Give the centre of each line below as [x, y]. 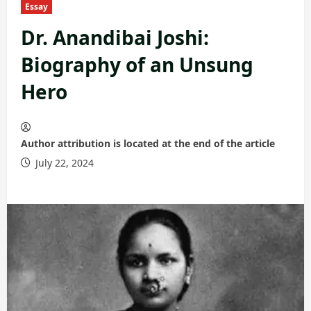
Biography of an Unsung [137, 65]
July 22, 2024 [63, 163]
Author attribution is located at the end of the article [148, 143]
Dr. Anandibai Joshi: [115, 37]
